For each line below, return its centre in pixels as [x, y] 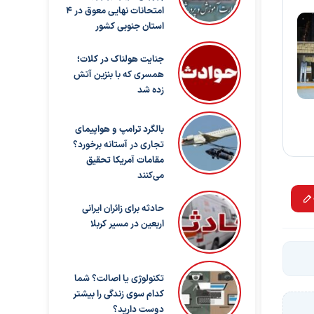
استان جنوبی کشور [129, 27]
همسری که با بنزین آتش [118, 75]
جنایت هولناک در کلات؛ [120, 60]
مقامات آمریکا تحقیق [125, 161]
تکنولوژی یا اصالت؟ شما [119, 279]
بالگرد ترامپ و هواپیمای [119, 130]
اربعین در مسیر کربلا [127, 224]
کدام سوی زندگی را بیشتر [118, 294]
